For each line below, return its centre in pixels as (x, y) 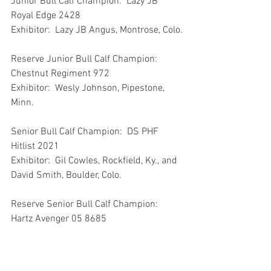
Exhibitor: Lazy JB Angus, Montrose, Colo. (97, 30)
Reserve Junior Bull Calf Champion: (87, 59)
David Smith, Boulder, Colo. (66, 175)
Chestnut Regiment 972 (60, 73)
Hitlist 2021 (35, 146)
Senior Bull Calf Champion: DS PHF (86, 132)
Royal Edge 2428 (46, 15)
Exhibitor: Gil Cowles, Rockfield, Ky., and (95, 161)
